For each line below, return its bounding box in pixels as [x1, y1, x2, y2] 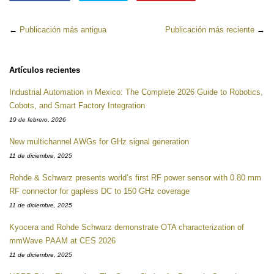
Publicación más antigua [20, 25, 106, 34]
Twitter [128, 16, 149, 26]
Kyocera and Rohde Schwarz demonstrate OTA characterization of [9, 223, 244, 232]
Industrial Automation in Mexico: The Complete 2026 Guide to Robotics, [9, 87, 263, 97]
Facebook [70, 16, 103, 26]
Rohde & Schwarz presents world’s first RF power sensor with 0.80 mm [9, 173, 261, 182]
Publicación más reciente [165, 25, 254, 34]
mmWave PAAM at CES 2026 [9, 236, 116, 245]
